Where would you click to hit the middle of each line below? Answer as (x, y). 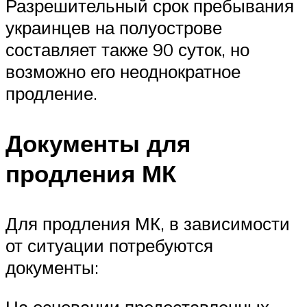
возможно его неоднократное (123, 71)
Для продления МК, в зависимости (148, 223)
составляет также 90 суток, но (127, 49)
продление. (51, 93)
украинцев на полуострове (114, 27)
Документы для (98, 143)
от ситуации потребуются (109, 245)
